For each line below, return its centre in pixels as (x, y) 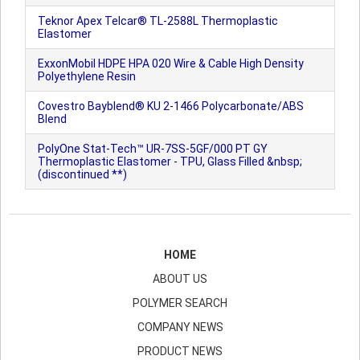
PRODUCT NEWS (180, 351)
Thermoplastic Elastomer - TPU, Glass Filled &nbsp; (170, 162)
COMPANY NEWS (180, 327)
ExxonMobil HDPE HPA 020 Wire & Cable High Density (171, 63)
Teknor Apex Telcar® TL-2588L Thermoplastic (158, 21)
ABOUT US (180, 279)
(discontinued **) (82, 174)
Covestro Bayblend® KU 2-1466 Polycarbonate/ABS (171, 106)
